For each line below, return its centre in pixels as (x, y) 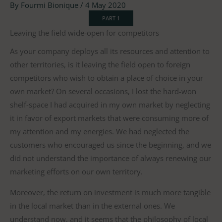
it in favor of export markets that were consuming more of (109, 118)
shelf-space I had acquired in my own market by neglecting (110, 105)
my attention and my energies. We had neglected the (100, 132)
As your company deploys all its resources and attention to (110, 51)
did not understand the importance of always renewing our (111, 158)
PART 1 (111, 18)
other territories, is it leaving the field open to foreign (100, 65)
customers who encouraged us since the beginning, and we (111, 145)
